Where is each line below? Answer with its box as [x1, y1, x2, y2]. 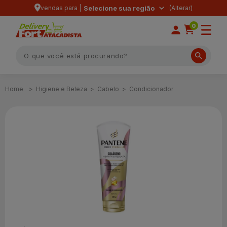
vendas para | [41, 4, 81, 12]
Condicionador [129, 85, 173, 93]
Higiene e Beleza [36, 85, 87, 93]
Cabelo [97, 85, 119, 93]
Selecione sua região [84, 4, 155, 12]
